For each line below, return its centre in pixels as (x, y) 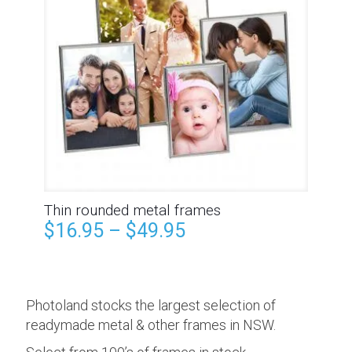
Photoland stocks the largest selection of (151, 306)
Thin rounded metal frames (132, 211)
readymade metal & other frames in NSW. (151, 325)
